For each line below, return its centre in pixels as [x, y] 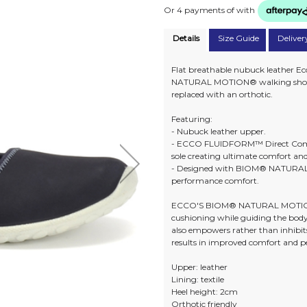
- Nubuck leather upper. [219, 132]
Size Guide [238, 38]
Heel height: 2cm [205, 292]
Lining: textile [198, 280]
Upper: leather [200, 267]
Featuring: [192, 119]
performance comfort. [216, 181]
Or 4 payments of [200, 10]
